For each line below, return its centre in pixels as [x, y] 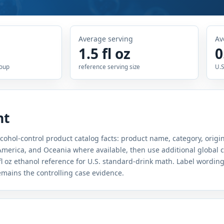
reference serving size [109, 66]
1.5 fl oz [104, 53]
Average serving [106, 39]
